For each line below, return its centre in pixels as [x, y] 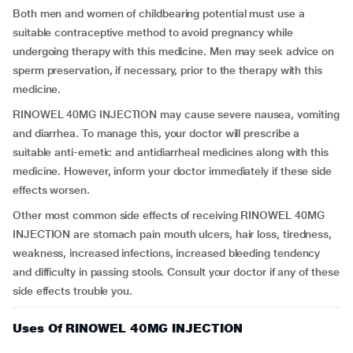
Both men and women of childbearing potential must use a [159, 13]
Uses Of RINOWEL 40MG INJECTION [128, 328]
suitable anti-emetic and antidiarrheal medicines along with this [171, 152]
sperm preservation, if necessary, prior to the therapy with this [167, 70]
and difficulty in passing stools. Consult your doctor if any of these [176, 272]
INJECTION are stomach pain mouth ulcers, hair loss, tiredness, [173, 234]
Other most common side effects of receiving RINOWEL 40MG [169, 215]
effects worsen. [51, 190]
